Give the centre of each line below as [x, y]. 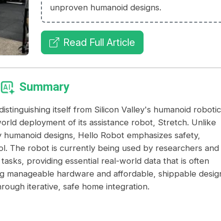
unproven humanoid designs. [106, 7]
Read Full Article [99, 42]
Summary [45, 87]
